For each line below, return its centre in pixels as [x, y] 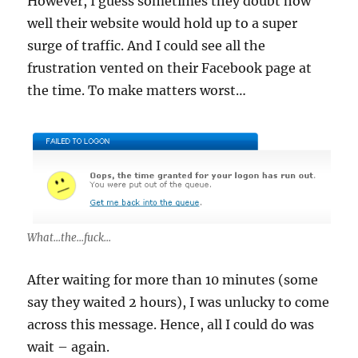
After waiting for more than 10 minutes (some [173, 280]
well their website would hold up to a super [163, 24]
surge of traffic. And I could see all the [147, 46]
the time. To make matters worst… [137, 91]
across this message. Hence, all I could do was [171, 325]
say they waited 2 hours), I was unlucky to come [179, 302]
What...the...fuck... [70, 238]
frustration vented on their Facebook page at [170, 68]
